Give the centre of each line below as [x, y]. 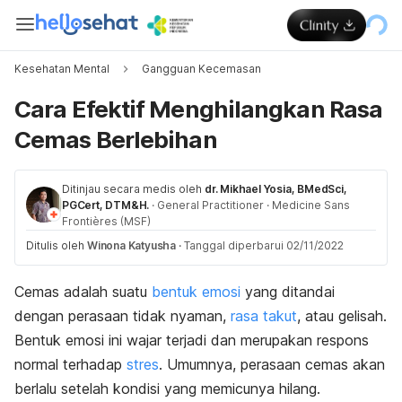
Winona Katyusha [131, 245]
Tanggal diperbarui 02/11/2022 [264, 245]
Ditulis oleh [57, 245]
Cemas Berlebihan [116, 140]
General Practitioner [211, 205]
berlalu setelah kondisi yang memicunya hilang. [167, 389]
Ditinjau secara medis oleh [132, 189]
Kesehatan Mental [62, 69]
